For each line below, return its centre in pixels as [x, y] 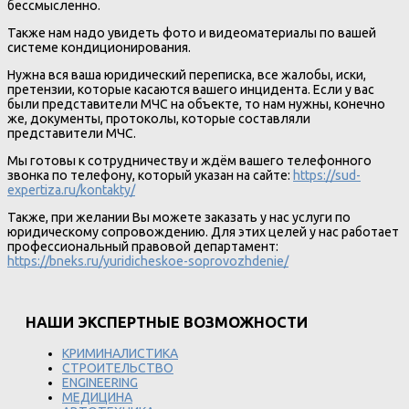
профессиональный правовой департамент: [143, 246]
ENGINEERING [100, 382]
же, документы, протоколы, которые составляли [159, 118]
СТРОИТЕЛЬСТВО [118, 367]
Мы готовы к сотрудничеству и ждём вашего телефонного [189, 160]
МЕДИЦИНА [97, 397]
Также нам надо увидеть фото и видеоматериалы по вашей [192, 32]
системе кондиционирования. [99, 47]
